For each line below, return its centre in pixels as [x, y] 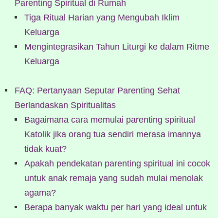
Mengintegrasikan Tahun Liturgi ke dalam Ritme [117, 46]
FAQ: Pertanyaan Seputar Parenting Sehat [97, 90]
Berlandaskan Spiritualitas [65, 105]
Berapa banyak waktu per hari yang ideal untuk [116, 207]
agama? [40, 192]
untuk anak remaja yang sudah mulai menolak [114, 178]
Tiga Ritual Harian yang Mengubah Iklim [102, 17]
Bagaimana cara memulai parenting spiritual [110, 119]
